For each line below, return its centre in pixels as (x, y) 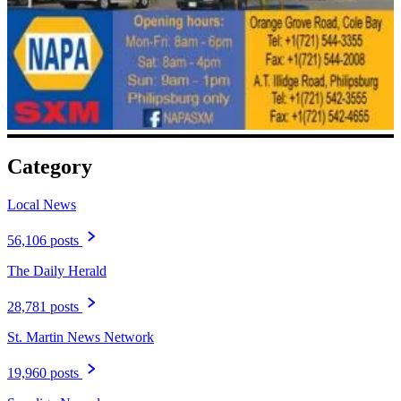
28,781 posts (43, 307)
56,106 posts (43, 241)
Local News (42, 205)
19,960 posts (43, 373)
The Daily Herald (57, 271)
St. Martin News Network (81, 337)
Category (50, 167)
